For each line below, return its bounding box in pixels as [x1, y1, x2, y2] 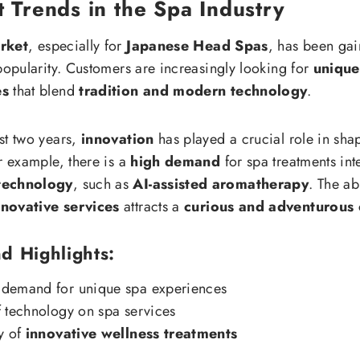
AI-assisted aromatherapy [133, 174, 309, 195]
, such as [72, 174, 133, 195]
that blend [8, 80, 80, 102]
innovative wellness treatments [25, 323, 238, 345]
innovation [81, 129, 154, 150]
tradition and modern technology [79, 80, 308, 102]
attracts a [119, 196, 185, 218]
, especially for [28, 35, 127, 57]
